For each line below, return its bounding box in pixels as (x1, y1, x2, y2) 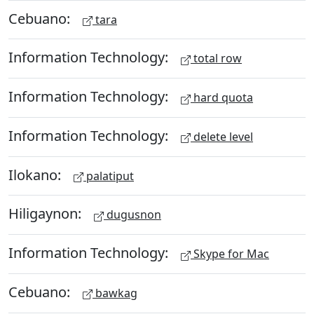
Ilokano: (8, 165, 64, 184)
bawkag (93, 285, 137, 301)
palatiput (83, 168, 134, 184)
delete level (191, 128, 253, 144)
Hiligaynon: (8, 203, 85, 223)
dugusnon (104, 207, 161, 223)
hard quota (191, 90, 253, 105)
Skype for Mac (191, 246, 269, 261)
